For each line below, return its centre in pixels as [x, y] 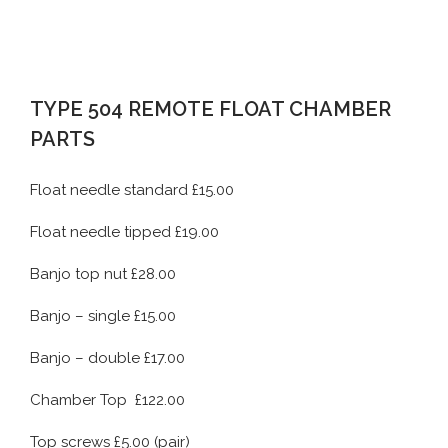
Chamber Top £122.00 [107, 400]
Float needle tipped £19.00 [124, 232]
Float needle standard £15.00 [132, 190]
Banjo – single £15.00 [103, 316]
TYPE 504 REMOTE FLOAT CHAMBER [210, 109]
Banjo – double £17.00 [107, 358]
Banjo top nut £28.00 [103, 274]
